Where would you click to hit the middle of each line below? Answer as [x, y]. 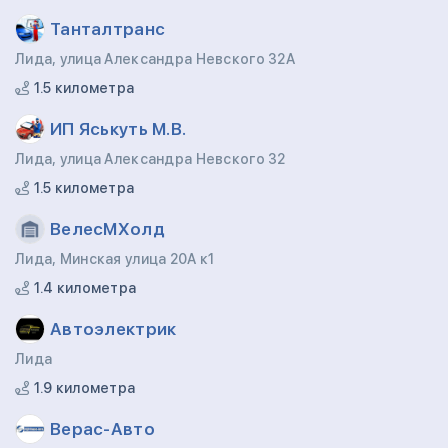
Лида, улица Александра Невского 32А [155, 59]
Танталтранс [108, 28]
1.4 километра [83, 288]
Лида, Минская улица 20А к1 [115, 259]
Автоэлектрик [113, 328]
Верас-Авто [102, 428]
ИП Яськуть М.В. [118, 128]
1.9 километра [83, 388]
